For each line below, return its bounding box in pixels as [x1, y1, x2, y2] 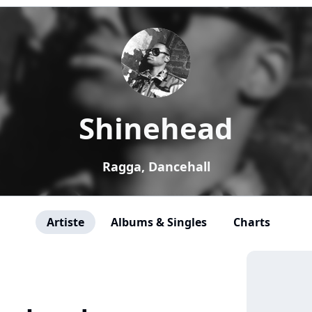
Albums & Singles [110, 214, 207, 230]
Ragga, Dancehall [102, 158, 210, 175]
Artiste [46, 214, 84, 230]
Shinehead [79, 108, 233, 148]
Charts [233, 214, 270, 230]
